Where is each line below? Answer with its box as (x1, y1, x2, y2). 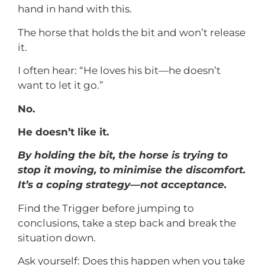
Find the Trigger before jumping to (18, 202, 194, 214)
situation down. (18, 231, 96, 244)
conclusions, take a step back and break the (18, 216, 236, 229)
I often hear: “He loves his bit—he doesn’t (18, 64, 221, 77)
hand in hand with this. (18, 3, 132, 15)
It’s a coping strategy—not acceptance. (18, 179, 227, 191)
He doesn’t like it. (18, 126, 109, 138)
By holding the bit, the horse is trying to (18, 149, 228, 161)
